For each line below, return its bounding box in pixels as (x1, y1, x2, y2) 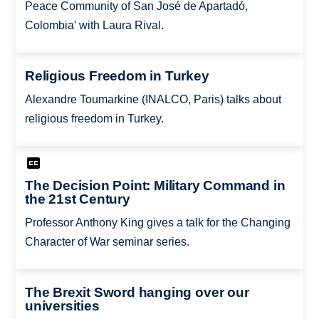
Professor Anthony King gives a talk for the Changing (24, 216, 291, 229)
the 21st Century (24, 192, 130, 207)
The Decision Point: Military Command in (24, 178, 286, 194)
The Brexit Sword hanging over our (24, 284, 249, 300)
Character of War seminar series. (24, 236, 189, 249)
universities (24, 298, 100, 313)
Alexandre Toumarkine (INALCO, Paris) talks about (24, 93, 281, 105)
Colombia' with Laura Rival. (24, 19, 164, 32)
